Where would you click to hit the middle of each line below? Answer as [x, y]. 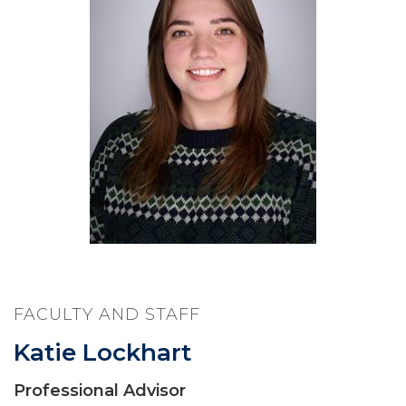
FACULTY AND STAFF [107, 314]
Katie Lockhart [102, 353]
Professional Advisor [100, 391]
